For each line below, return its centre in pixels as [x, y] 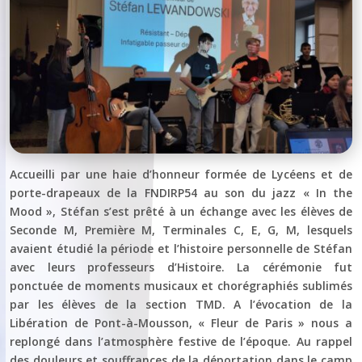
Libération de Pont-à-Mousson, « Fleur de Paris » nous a [181, 322]
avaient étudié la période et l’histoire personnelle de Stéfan [181, 248]
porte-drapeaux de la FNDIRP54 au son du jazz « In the [181, 192]
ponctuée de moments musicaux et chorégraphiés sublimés [181, 285]
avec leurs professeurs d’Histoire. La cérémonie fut [181, 267]
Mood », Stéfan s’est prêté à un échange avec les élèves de [181, 211]
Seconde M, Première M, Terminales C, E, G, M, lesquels [181, 229]
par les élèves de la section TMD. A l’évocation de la [181, 304]
